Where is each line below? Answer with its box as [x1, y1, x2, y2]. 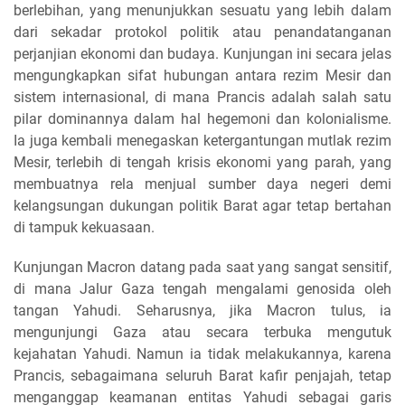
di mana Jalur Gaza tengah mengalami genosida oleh [14, 280, 391, 297]
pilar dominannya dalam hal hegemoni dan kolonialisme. [14, 110, 391, 127]
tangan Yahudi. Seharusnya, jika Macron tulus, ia [14, 302, 391, 319]
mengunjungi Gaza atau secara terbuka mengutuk [14, 324, 391, 341]
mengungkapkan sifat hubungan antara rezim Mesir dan [14, 67, 391, 84]
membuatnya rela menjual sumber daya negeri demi [14, 175, 391, 193]
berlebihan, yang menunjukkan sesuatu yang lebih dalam [14, 2, 391, 19]
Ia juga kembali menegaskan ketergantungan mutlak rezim [14, 132, 391, 149]
